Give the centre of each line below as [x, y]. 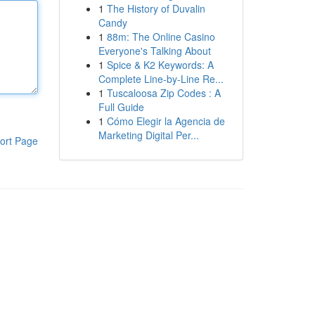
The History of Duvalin [156, 8]
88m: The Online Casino [161, 37]
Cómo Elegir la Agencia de [166, 121]
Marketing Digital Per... [148, 135]
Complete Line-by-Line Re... [161, 79]
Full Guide [121, 107]
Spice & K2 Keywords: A [160, 65]
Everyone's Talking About [154, 51]
